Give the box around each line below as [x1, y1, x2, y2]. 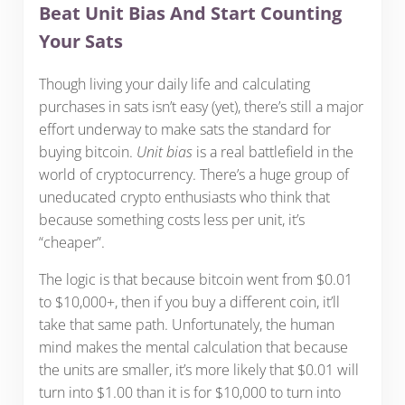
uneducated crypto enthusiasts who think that [38, 186, 330, 207]
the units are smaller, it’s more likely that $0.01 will [38, 359, 359, 380]
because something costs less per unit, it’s [38, 209, 305, 230]
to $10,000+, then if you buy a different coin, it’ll [38, 291, 340, 312]
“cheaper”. [38, 231, 105, 252]
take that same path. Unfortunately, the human [38, 314, 334, 334]
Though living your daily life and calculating [38, 73, 310, 94]
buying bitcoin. [38, 141, 137, 162]
